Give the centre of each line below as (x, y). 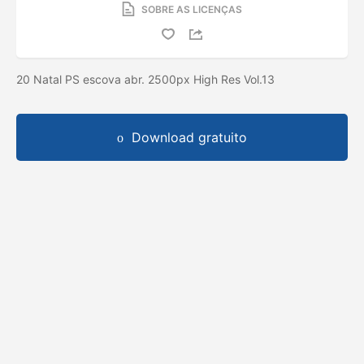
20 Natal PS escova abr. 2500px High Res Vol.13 (147, 79)
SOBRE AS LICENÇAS (192, 9)
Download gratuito (189, 137)
